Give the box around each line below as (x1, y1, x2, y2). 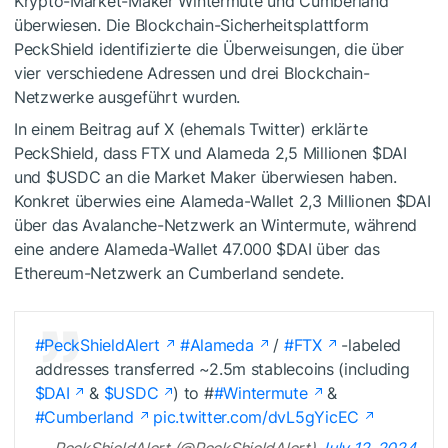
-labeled (341, 334, 402, 355)
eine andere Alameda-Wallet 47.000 (14, 239, 277, 260)
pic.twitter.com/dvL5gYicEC (153, 406, 359, 427)
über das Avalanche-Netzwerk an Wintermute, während (14, 215, 418, 236)
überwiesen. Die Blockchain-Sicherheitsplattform (14, 15, 369, 36)
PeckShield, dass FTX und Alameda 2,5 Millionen (14, 143, 372, 164)
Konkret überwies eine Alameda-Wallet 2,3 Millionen (14, 191, 396, 212)
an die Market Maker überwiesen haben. (100, 167, 397, 188)
